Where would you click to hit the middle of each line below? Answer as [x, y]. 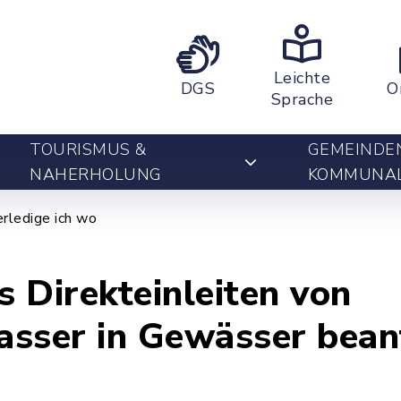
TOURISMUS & [88, 149]
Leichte [302, 78]
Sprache [302, 99]
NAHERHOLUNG [96, 175]
